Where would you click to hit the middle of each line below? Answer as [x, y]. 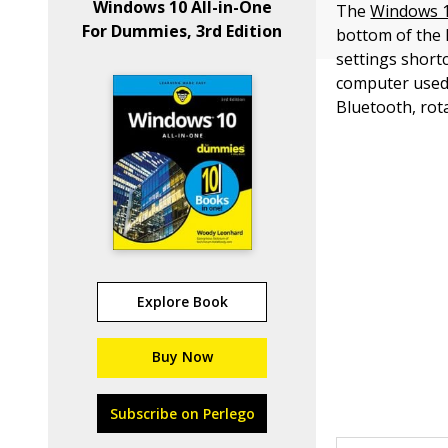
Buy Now [182, 356]
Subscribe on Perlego [182, 413]
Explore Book [182, 301]
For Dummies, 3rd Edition [182, 31]
